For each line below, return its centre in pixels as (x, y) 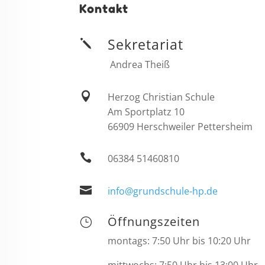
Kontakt (104, 9)
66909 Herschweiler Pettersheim (180, 126)
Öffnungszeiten (153, 222)
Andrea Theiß (138, 65)
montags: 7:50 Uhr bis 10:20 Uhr (179, 241)
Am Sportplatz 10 (146, 112)
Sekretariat (145, 45)
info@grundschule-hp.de (162, 191)
